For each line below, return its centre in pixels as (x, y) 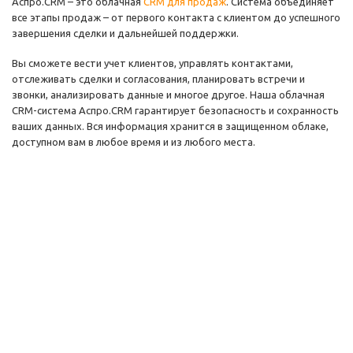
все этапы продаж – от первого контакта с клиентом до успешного (176, 17)
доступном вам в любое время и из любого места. (134, 141)
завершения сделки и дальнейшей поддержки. (125, 33)
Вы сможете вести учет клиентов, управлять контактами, (152, 63)
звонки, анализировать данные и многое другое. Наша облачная (168, 94)
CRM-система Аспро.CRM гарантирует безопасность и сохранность (175, 110)
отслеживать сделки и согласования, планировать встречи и (158, 78)
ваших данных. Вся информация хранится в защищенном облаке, (170, 126)
